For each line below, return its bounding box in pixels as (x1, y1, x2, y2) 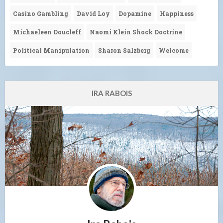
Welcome (159, 46, 189, 55)
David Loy (77, 9, 110, 18)
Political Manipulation (13, 46, 90, 55)
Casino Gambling (13, 9, 68, 18)
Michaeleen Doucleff (13, 28, 81, 36)
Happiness (160, 9, 194, 18)
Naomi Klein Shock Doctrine (90, 28, 182, 36)
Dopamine (118, 9, 151, 18)
